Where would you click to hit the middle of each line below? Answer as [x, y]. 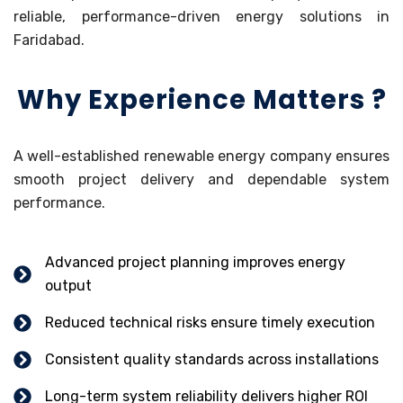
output [68, 285]
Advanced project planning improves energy [195, 262]
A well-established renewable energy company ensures [201, 156]
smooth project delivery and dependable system [201, 179]
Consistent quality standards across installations [212, 359]
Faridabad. [49, 40]
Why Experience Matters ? [201, 99]
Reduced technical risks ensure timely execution [210, 322]
